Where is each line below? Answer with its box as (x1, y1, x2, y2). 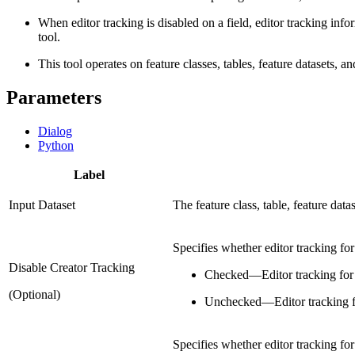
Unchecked (204, 295, 261, 309)
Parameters (6, 87, 101, 109)
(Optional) (9, 288, 60, 302)
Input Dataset (9, 198, 75, 212)
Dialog (38, 124, 72, 139)
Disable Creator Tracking (9, 261, 135, 275)
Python (38, 139, 74, 153)
